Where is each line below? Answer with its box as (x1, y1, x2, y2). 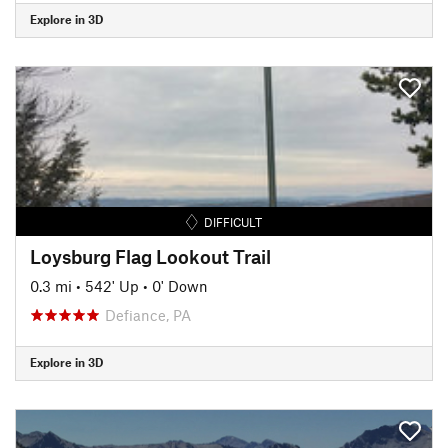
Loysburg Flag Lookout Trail (30, 244, 271, 268)
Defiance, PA (105, 305, 191, 324)
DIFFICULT (204, 214, 263, 229)
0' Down (152, 276, 208, 295)
